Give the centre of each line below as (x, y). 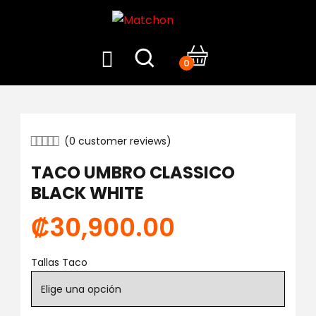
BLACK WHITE (87, 193)
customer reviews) (123, 141)
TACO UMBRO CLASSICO (133, 172)
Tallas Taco (59, 262)
